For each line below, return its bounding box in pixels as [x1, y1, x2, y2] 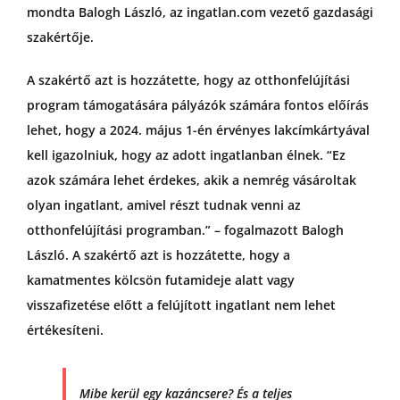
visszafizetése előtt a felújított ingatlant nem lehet [26, 296, 336, 314]
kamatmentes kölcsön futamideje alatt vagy [26, 271, 295, 289]
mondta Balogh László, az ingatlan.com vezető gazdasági [26, 4, 373, 21]
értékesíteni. [26, 321, 104, 339]
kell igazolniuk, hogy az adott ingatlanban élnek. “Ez [26, 146, 346, 164]
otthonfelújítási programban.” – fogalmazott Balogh [26, 221, 344, 239]
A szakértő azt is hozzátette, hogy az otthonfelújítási [26, 71, 350, 89]
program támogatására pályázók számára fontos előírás [26, 96, 369, 114]
